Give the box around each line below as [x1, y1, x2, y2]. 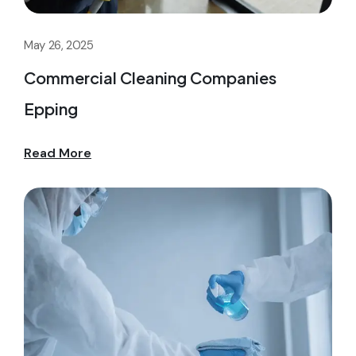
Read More [24, 145, 91, 162]
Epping [24, 99, 78, 119]
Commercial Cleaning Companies [24, 68, 277, 88]
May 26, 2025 [24, 37, 94, 54]
